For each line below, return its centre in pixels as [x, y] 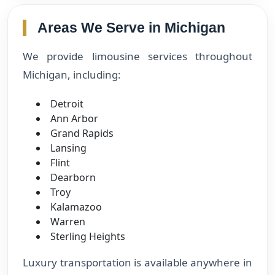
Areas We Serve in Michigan [131, 27]
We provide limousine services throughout [137, 56]
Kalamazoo [76, 207]
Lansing [68, 148]
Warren [68, 221]
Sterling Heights [88, 236]
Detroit [67, 103]
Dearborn [73, 177]
